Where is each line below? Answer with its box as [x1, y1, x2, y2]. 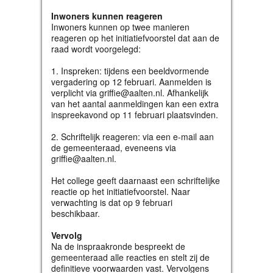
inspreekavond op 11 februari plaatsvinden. [51, 108, 218, 121]
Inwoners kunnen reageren [51, 10, 163, 22]
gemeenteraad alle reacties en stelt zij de [51, 251, 210, 263]
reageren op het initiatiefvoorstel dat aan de [51, 32, 219, 44]
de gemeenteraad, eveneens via [51, 141, 176, 154]
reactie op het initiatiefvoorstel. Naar [51, 185, 190, 197]
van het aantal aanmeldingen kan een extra [51, 97, 219, 110]
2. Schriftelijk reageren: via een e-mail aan [51, 130, 214, 143]
